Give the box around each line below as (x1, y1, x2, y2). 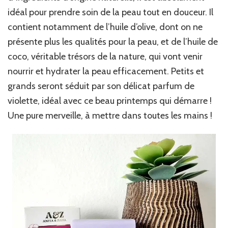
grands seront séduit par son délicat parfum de (8, 80, 194, 92)
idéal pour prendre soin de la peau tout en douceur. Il (8, 6, 213, 18)
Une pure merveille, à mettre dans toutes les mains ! (8, 109, 212, 121)
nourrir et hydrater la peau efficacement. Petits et (8, 65, 204, 77)
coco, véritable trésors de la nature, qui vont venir (8, 50, 203, 62)
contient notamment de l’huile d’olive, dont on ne (8, 21, 203, 33)
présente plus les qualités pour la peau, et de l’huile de (8, 36, 218, 47)
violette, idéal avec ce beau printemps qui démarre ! (8, 95, 212, 106)
